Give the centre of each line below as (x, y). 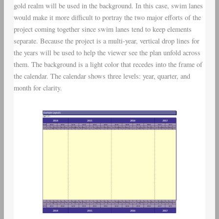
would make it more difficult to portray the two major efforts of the (107, 17)
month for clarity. (38, 88)
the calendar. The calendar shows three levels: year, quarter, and (102, 76)
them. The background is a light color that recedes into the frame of (108, 64)
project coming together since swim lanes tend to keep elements (102, 29)
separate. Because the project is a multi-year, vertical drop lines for (106, 41)
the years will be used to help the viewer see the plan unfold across (107, 52)
